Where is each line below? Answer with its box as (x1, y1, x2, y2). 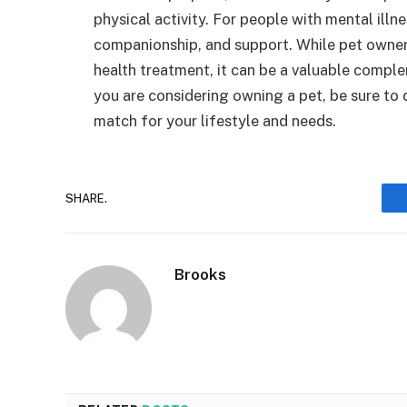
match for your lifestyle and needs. (94, 112, 336, 131)
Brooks (174, 265, 226, 284)
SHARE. (65, 191, 107, 205)
